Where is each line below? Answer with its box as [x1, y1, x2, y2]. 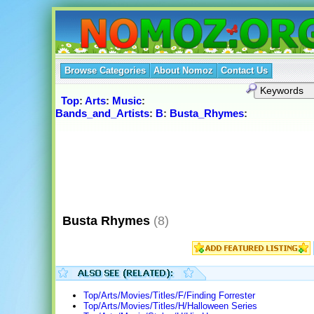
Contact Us [220, 65, 268, 76]
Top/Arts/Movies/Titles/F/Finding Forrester [83, 290, 255, 301]
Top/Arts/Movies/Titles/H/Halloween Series [83, 301, 257, 312]
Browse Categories [64, 65, 146, 76]
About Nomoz [153, 65, 213, 76]
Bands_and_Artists [55, 107, 149, 120]
